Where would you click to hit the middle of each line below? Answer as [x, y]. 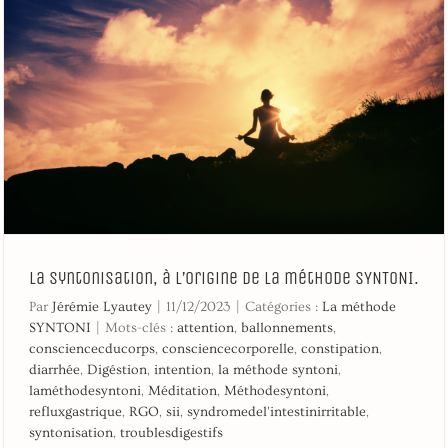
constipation [340, 348]
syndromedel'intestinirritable [276, 411]
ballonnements [287, 327]
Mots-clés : [141, 327]
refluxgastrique [75, 411]
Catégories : [283, 306]
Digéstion [117, 369]
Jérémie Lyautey [102, 306]
